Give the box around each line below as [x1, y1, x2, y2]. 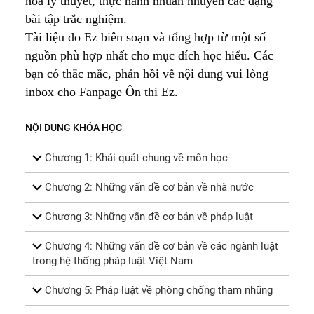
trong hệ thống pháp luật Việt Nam [32, 254, 193, 267]
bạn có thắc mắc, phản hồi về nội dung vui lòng [25, 66, 268, 81]
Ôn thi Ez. [125, 84, 182, 99]
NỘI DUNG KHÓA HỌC [25, 121, 122, 133]
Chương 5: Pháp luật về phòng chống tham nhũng [42, 283, 273, 296]
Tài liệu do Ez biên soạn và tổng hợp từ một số [25, 29, 266, 44]
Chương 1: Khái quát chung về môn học [42, 151, 228, 164]
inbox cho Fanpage [25, 84, 125, 99]
